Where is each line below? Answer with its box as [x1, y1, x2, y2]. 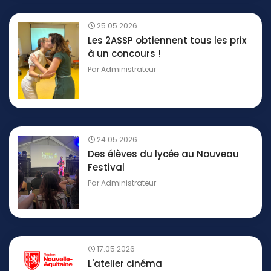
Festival [88, 161, 125, 174]
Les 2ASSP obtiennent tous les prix [88, 34, 246, 47]
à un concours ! [88, 47, 161, 60]
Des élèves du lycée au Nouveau [88, 148, 239, 161]
